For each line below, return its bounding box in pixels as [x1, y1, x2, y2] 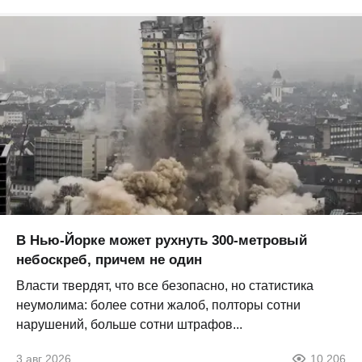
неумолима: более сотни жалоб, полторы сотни [16, 297, 301, 312]
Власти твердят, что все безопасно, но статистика [16, 278, 314, 293]
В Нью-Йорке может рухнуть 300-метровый [16, 232, 307, 248]
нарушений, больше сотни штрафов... [16, 317, 242, 331]
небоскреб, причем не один [16, 251, 202, 267]
